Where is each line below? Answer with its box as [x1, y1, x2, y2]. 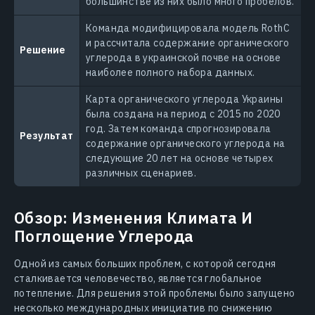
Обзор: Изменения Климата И [14, 207, 253, 228]
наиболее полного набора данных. [86, 66, 255, 79]
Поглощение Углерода [14, 226, 194, 246]
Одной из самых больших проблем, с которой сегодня [14, 257, 276, 270]
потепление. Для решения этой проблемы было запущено [14, 287, 295, 300]
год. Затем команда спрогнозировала [86, 122, 271, 135]
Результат [20, 129, 74, 142]
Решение [20, 44, 65, 56]
